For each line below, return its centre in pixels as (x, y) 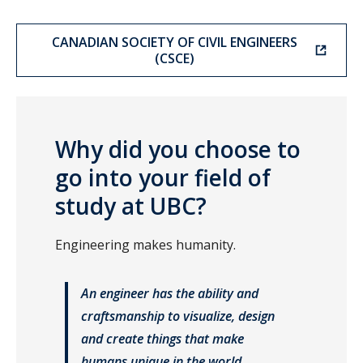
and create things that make (162, 339)
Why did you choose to (178, 149)
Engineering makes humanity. (147, 245)
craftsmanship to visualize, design (178, 316)
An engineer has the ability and (170, 294)
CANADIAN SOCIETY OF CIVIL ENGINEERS (174, 43)
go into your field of (163, 178)
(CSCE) (174, 59)
